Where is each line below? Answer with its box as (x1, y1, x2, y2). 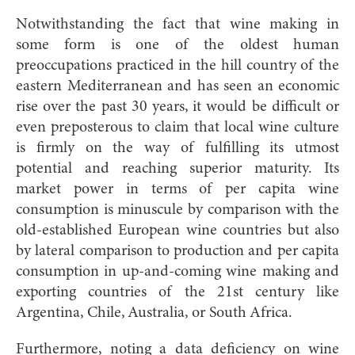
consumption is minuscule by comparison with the (16, 201, 339, 218)
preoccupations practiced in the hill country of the (16, 57, 339, 74)
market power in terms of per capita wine (16, 181, 339, 197)
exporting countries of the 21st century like (16, 284, 339, 300)
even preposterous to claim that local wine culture (16, 119, 339, 136)
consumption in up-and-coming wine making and (16, 263, 339, 280)
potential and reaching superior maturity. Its (16, 160, 339, 177)
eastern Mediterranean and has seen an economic (16, 78, 339, 94)
